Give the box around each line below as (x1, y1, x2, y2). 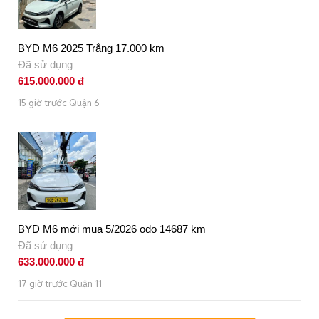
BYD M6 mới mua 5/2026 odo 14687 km (18, 222, 206, 235)
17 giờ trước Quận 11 (18, 277, 102, 290)
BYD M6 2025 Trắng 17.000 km (18, 41, 164, 54)
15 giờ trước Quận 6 (18, 96, 100, 109)
